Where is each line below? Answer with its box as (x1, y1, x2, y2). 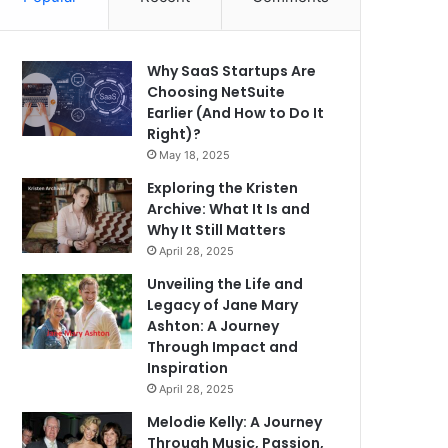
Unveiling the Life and (147, 274, 304, 294)
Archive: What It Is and (147, 199, 311, 219)
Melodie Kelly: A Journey (147, 412, 323, 432)
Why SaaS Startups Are (147, 61, 317, 81)
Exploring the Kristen (147, 178, 299, 198)
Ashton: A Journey (147, 316, 280, 336)
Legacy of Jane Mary (147, 295, 299, 315)
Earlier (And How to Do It (147, 103, 325, 123)
